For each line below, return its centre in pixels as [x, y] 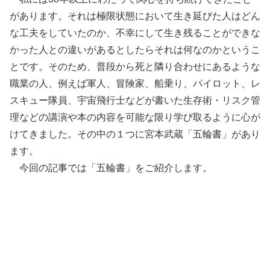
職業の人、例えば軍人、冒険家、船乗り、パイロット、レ [135, 84]
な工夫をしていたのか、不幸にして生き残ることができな [135, 33]
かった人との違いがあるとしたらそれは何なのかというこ [135, 50]
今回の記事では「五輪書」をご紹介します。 [111, 168]
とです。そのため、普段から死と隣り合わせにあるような [135, 67]
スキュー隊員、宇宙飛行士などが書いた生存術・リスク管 [135, 101]
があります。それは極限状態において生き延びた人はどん [135, 16]
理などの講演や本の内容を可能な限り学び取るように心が [135, 118]
